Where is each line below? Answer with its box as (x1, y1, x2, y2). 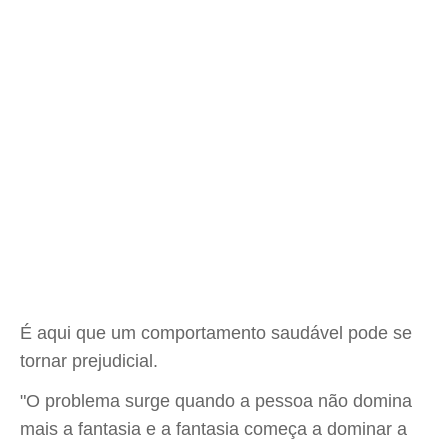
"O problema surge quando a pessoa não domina (20, 391, 412, 411)
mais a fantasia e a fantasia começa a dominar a (20, 419, 407, 439)
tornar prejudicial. (20, 351, 158, 371)
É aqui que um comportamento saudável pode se (20, 323, 412, 343)
